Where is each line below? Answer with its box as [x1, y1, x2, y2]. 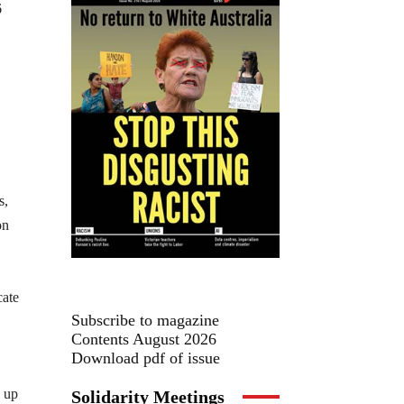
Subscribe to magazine [71, 310, 219, 329]
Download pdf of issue [71, 348, 220, 367]
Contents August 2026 [71, 329, 216, 348]
